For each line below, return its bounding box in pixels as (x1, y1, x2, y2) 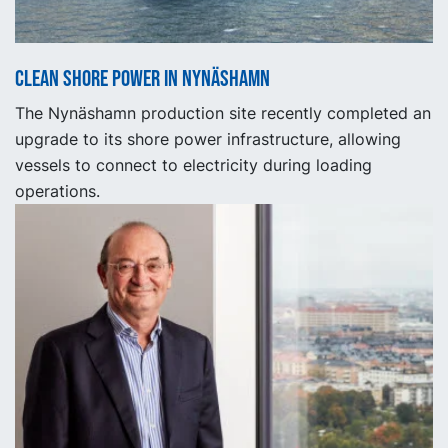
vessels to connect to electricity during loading (15, 155, 372, 176)
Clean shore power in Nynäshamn (15, 65, 270, 94)
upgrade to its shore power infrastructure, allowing (15, 129, 401, 150)
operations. (15, 181, 100, 202)
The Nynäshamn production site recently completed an (15, 103, 431, 124)
